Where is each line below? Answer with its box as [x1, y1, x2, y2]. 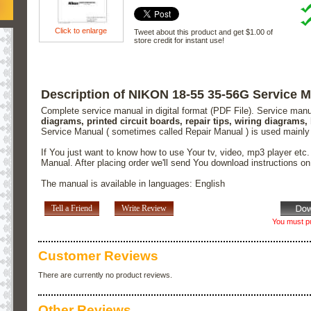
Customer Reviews [38, 249, 158, 264]
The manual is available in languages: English [41, 178, 226, 190]
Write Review [121, 203, 167, 214]
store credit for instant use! [133, 35, 224, 44]
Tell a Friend [51, 203, 92, 214]
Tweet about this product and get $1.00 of [133, 27, 273, 36]
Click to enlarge [55, 26, 108, 35]
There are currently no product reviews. [38, 271, 172, 280]
